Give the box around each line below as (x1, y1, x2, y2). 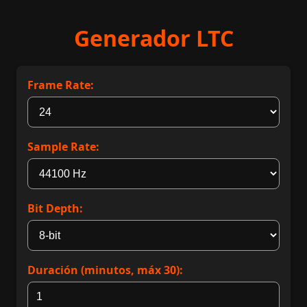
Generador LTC (73, 23, 234, 53)
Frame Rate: (27, 77, 94, 93)
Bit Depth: (27, 201, 83, 216)
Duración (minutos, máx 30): (27, 262, 183, 278)
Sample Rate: (27, 139, 99, 154)
